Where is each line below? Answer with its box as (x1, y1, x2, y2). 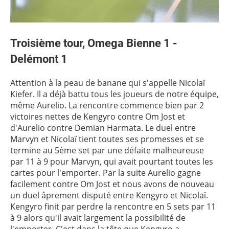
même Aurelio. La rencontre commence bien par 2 (10, 100, 204, 111)
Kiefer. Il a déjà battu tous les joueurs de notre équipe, (10, 88, 219, 100)
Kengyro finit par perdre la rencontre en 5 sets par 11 (10, 201, 216, 212)
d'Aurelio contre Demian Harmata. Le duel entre (10, 122, 196, 133)
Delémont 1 (10, 52, 67, 65)
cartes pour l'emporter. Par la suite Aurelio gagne (10, 167, 201, 178)
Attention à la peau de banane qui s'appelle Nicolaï (10, 77, 205, 88)
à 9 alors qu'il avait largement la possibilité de (10, 212, 186, 223)
